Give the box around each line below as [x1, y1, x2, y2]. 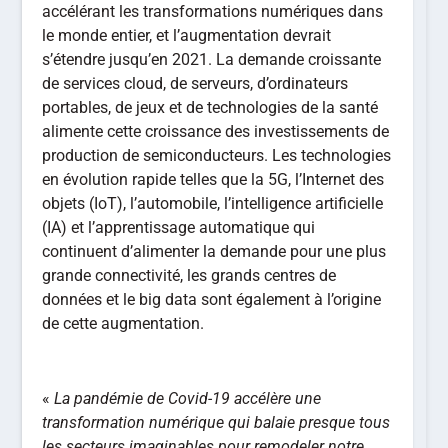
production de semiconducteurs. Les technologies [42, 145, 392, 165]
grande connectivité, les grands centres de [42, 265, 337, 285]
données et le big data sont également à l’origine [42, 289, 382, 309]
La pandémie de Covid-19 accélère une [54, 388, 322, 408]
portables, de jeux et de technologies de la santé [42, 97, 379, 117]
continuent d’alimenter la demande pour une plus [42, 241, 387, 261]
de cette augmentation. [42, 313, 205, 333]
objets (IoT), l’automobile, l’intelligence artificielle [42, 193, 384, 213]
